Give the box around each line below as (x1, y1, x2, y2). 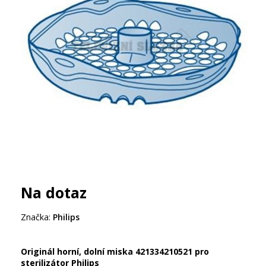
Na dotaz (21, 182, 87, 203)
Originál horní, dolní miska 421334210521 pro (21, 246, 209, 258)
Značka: (21, 211, 50, 223)
